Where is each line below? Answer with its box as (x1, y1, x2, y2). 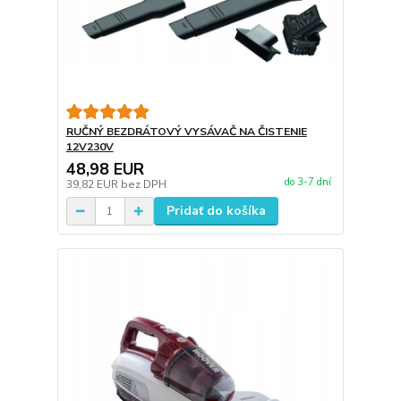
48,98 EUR (65, 158, 144, 181)
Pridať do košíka (166, 202, 266, 220)
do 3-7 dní (284, 175, 331, 190)
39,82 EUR (65, 177, 121, 192)
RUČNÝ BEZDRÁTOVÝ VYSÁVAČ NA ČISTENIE (65, 124, 307, 140)
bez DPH (120, 177, 166, 192)
